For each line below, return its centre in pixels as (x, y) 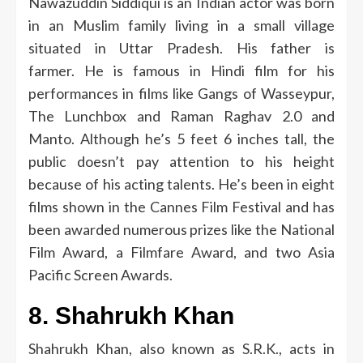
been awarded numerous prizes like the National (181, 229)
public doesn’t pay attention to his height (181, 161)
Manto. (51, 138)
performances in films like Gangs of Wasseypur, (181, 93)
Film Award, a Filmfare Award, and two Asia (181, 252)
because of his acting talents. (122, 184)
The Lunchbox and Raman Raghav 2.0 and (181, 115)
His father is (286, 47)
